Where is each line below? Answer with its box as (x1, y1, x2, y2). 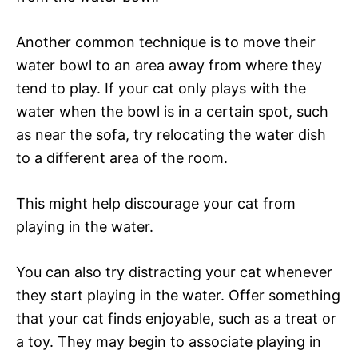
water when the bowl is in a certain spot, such (16, 102, 328, 120)
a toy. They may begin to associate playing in (16, 332, 321, 350)
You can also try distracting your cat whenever (16, 263, 332, 280)
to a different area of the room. (16, 149, 228, 166)
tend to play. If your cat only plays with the (16, 79, 306, 97)
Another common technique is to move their (16, 33, 316, 50)
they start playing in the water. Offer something (16, 286, 340, 304)
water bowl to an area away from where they (16, 56, 322, 74)
